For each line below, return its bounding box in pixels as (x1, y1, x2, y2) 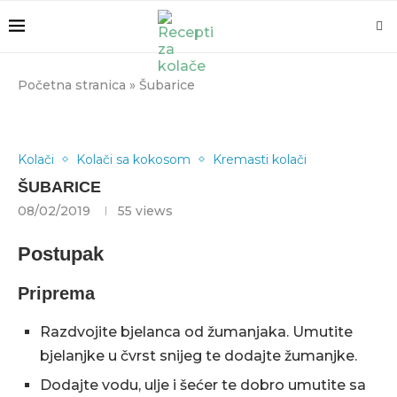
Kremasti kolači (213, 152, 307, 167)
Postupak (18, 243, 104, 265)
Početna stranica (18, 77, 126, 93)
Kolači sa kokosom (76, 152, 191, 167)
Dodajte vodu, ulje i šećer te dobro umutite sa (40, 377, 366, 393)
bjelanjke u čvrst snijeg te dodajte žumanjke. (40, 347, 357, 364)
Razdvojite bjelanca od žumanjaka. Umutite (40, 323, 353, 340)
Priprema (18, 284, 95, 303)
